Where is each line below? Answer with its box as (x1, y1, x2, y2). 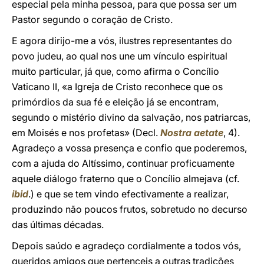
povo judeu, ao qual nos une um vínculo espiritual (12, 50, 227, 62)
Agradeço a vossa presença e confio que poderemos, (12, 142, 247, 154)
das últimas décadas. (12, 219, 104, 230)
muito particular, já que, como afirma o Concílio (12, 65, 219, 77)
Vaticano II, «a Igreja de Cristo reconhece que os (12, 81, 223, 93)
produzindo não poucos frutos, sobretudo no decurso (12, 203, 247, 215)
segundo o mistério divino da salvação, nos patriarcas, (12, 111, 250, 123)
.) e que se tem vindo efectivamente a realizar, (28, 188, 229, 200)
